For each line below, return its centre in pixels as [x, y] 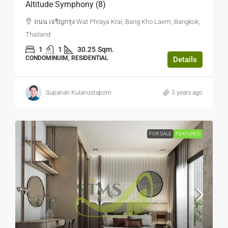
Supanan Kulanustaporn [79, 92]
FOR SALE [160, 134]
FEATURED [188, 134]
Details [185, 60]
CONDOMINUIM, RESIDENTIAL [67, 58]
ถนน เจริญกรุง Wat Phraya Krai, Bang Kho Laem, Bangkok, [117, 22]
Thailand [38, 35]
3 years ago [187, 92]
